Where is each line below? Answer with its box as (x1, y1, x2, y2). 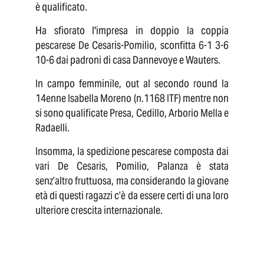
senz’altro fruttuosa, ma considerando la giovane (35, 174, 229, 188)
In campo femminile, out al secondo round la (35, 77, 229, 91)
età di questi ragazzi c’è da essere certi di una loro (35, 189, 229, 203)
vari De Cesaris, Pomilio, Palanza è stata (35, 159, 229, 173)
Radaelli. (35, 121, 70, 135)
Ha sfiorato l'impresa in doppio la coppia (35, 24, 229, 38)
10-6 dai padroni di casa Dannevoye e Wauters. (35, 53, 220, 67)
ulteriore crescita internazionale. (35, 203, 163, 217)
